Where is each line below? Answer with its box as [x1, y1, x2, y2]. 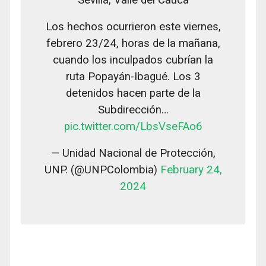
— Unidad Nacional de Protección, [50, 146, 216, 160]
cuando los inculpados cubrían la [53, 53, 213, 66]
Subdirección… [97, 103, 169, 116]
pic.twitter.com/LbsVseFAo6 [64, 119, 202, 133]
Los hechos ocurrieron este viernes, [45, 20, 221, 33]
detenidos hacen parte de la [65, 86, 201, 100]
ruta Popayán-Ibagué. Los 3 [65, 69, 201, 83]
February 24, [160, 163, 222, 176]
